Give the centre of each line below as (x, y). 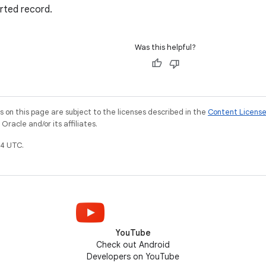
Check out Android (133, 245)
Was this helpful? (165, 47)
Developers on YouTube (133, 256)
